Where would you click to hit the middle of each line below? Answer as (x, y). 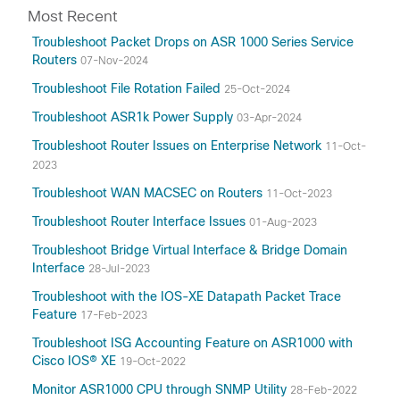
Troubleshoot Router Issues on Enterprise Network (179, 146)
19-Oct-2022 (153, 362)
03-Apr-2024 (269, 118)
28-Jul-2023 (119, 269)
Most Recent (72, 16)
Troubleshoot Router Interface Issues (141, 221)
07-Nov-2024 (114, 61)
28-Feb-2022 (324, 390)
